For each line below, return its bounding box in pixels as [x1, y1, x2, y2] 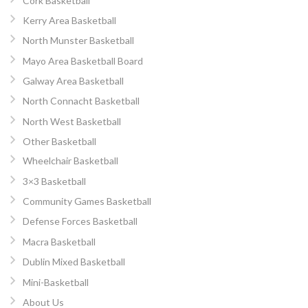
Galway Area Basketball [22, 75, 124, 87]
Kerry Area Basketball [22, 14, 116, 26]
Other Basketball [22, 135, 96, 148]
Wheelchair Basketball [22, 155, 118, 167]
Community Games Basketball [22, 195, 151, 208]
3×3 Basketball [22, 175, 86, 187]
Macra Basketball [22, 235, 96, 247]
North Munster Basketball [22, 34, 134, 47]
